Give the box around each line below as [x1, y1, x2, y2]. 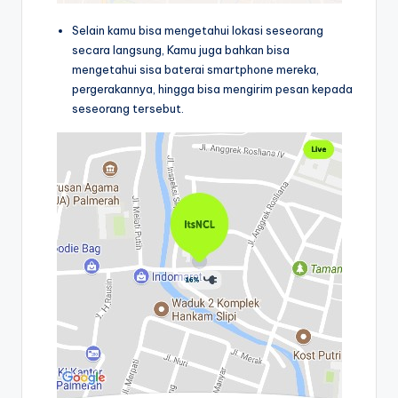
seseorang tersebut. [72, 100, 184, 115]
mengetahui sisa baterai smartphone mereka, [72, 61, 319, 76]
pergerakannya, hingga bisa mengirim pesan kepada [72, 81, 353, 96]
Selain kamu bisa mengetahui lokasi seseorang [72, 22, 323, 37]
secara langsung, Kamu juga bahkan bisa [72, 42, 290, 57]
